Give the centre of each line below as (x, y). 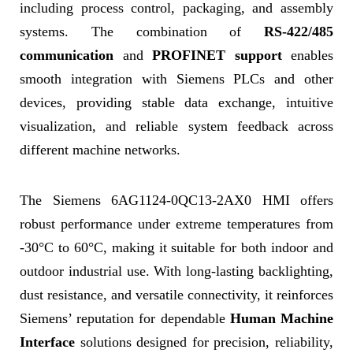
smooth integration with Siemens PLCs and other (176, 79)
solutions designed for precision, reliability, (204, 342)
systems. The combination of (142, 32)
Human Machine (282, 318)
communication (67, 55)
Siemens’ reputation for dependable (125, 318)
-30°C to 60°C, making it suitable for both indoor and (176, 247)
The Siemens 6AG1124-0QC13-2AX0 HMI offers (176, 200)
